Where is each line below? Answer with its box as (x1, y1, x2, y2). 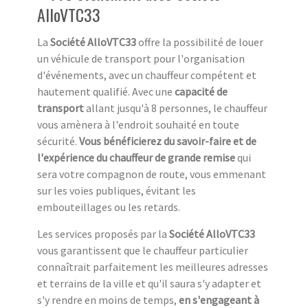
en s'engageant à (179, 292, 259, 307)
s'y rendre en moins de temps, (37, 292, 179, 307)
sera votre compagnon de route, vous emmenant (37, 166, 266, 181)
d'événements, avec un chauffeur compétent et (37, 67, 256, 82)
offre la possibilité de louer (136, 34, 263, 49)
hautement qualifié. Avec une (37, 84, 175, 98)
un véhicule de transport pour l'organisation (37, 51, 245, 65)
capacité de (175, 84, 228, 98)
